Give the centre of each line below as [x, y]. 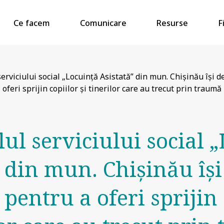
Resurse [172, 23]
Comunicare [103, 23]
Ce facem [31, 23]
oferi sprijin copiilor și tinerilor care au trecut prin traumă [112, 88]
